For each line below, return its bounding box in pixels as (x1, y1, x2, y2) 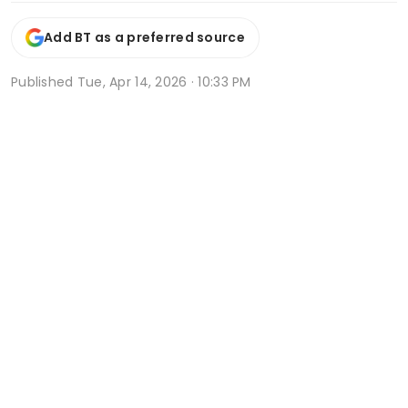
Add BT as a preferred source (44, 28, 245, 47)
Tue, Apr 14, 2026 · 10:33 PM (76, 72, 251, 91)
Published (11, 72, 77, 91)
